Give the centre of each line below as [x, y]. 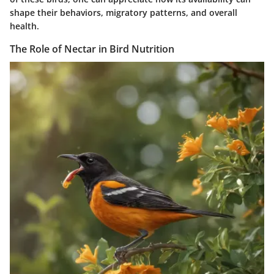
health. [24, 26]
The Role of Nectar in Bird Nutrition [92, 49]
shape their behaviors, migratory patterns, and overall [124, 12]
